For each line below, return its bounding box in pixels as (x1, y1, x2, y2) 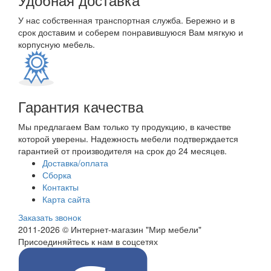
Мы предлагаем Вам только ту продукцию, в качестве (18, 120, 231, 132)
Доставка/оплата (42, 157, 108, 169)
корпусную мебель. (18, 38, 95, 50)
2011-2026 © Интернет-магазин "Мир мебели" (18, 223, 201, 235)
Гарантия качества (18, 96, 143, 117)
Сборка (42, 169, 71, 181)
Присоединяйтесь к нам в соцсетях (18, 235, 158, 247)
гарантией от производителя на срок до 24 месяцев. (18, 145, 227, 157)
